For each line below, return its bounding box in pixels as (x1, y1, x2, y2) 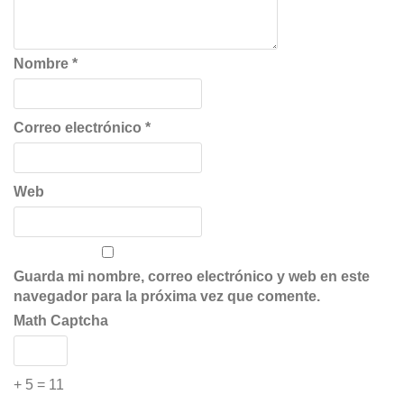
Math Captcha (14, 312, 108, 328)
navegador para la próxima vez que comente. (14, 288, 320, 304)
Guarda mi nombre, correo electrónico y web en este (14, 268, 370, 284)
